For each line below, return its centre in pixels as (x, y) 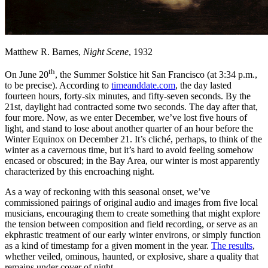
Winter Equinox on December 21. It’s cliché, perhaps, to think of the (133, 139)
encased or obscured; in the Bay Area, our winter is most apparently (132, 161)
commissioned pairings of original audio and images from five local (131, 203)
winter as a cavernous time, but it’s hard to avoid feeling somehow (129, 150)
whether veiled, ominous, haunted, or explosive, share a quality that (132, 257)
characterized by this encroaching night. (80, 172)
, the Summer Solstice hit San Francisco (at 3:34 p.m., (156, 75)
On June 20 (27, 75)
